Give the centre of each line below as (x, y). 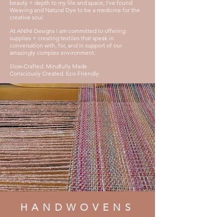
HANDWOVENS (77, 207)
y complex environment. (64, 53)
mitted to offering (102, 31)
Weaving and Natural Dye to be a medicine (65, 10)
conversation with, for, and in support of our (66, 45)
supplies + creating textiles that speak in (62, 38)
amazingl (21, 53)
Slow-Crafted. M (31, 66)
